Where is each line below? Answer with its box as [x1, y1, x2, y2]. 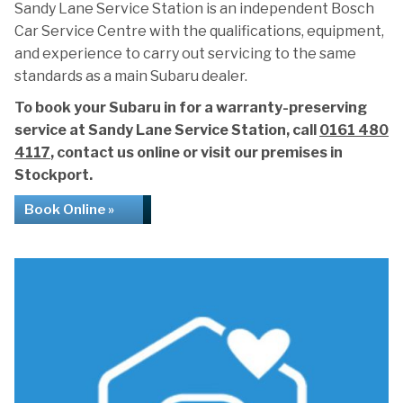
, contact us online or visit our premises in [50, 144, 343, 161]
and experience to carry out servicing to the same [14, 45, 356, 62]
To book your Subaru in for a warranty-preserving [14, 99, 367, 116]
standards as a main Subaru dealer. [14, 67, 247, 85]
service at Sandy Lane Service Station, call [14, 121, 319, 139]
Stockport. [14, 166, 93, 184]
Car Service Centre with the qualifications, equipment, [14, 22, 384, 40]
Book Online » [24, 201, 114, 218]
